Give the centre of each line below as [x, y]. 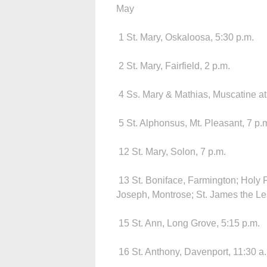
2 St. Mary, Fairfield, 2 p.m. [173, 66]
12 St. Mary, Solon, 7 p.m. [171, 151]
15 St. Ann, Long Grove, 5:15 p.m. [188, 223]
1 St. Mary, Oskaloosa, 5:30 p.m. [185, 37]
